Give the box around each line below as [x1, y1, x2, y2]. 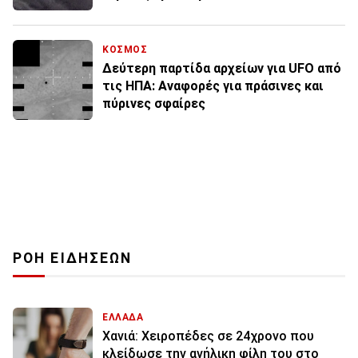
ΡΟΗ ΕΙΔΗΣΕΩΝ [13, 250, 133, 267]
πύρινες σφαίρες [102, 96, 205, 112]
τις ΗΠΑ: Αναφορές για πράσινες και [102, 78, 324, 94]
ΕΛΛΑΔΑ [102, 312, 144, 324]
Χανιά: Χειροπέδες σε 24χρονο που [102, 328, 314, 344]
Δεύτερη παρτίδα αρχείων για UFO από [102, 61, 341, 77]
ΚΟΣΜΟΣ [102, 44, 148, 56]
